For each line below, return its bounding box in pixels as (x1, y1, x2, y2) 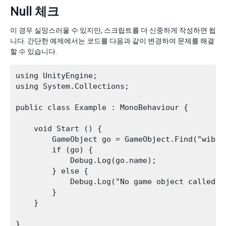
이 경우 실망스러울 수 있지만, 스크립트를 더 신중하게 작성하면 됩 (10, 26, 216, 34)
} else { (16, 166, 88, 176)
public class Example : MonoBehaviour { (16, 103, 188, 112)
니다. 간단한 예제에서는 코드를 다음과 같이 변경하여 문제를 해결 (10, 37, 214, 45)
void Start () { (16, 124, 102, 133)
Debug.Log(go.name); (16, 156, 156, 165)
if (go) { (16, 145, 93, 154)
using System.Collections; (16, 82, 129, 91)
